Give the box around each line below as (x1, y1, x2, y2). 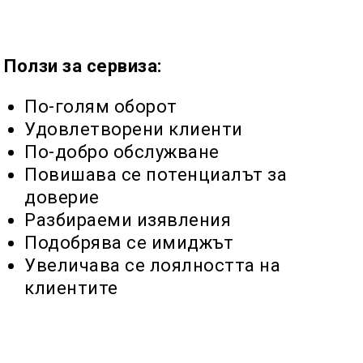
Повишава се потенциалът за (24, 164, 287, 185)
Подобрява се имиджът (24, 233, 233, 253)
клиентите (24, 278, 118, 298)
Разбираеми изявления (24, 210, 231, 230)
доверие (24, 187, 100, 207)
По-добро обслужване (24, 142, 220, 162)
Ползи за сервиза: (4, 56, 162, 76)
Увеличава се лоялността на (24, 255, 280, 275)
